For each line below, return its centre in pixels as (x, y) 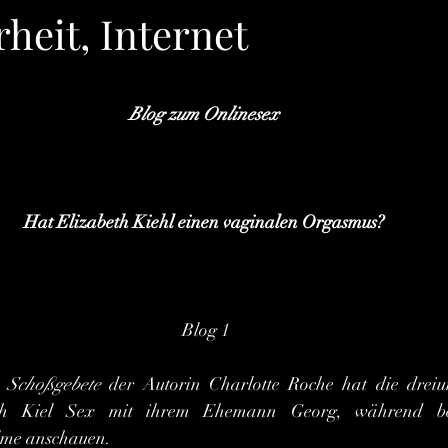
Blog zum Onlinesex (204, 114)
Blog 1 (206, 330)
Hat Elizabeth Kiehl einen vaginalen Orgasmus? (204, 222)
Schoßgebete (54, 384)
